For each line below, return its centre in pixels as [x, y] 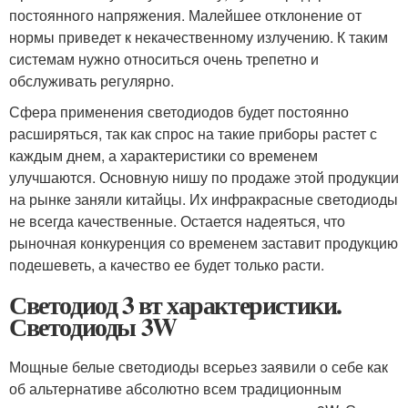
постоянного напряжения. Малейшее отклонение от [185, 15]
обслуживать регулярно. [92, 81]
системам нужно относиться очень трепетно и [164, 59]
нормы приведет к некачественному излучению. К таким [199, 37]
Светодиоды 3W [93, 327]
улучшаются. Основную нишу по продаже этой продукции [204, 178]
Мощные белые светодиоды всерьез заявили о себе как [199, 367]
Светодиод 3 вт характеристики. [176, 305]
